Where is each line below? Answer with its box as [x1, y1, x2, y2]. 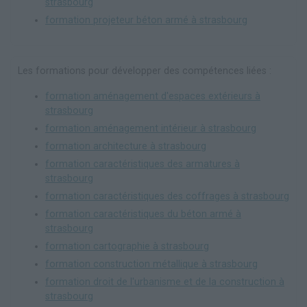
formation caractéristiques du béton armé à [45, 208, 241, 220]
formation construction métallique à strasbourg [45, 258, 258, 270]
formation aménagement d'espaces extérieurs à [45, 90, 260, 102]
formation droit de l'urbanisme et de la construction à [45, 275, 284, 288]
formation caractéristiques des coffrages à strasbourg [45, 190, 289, 202]
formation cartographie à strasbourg [45, 240, 209, 252]
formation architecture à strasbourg [45, 140, 206, 152]
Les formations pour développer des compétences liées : [18, 64, 271, 77]
